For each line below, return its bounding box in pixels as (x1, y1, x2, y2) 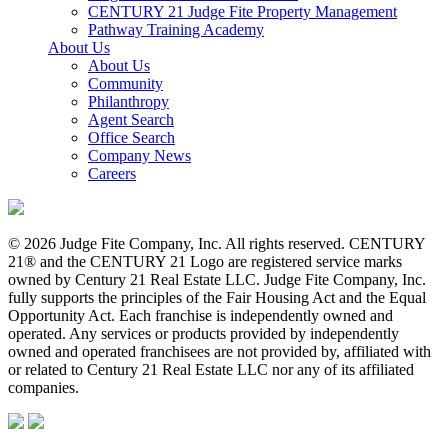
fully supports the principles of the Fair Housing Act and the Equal (8, 289, 426, 307)
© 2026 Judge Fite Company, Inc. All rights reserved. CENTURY (8, 235, 425, 253)
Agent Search (88, 111, 174, 129)
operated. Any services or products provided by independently (8, 325, 399, 343)
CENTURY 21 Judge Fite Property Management (88, 3, 397, 21)
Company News (88, 147, 191, 165)
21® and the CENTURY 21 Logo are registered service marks (8, 253, 402, 271)
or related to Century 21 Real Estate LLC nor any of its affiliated (8, 361, 414, 379)
